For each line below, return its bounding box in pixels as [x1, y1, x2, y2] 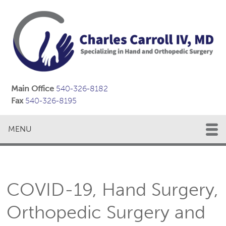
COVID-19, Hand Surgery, [7, 179, 219, 201]
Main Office [11, 84, 56, 94]
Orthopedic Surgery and [7, 201, 206, 223]
